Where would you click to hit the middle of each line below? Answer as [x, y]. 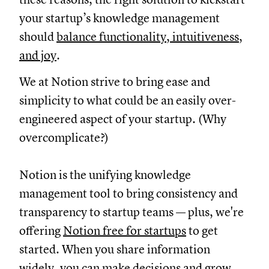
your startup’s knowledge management [139, 19]
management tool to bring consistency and [148, 194]
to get [221, 231]
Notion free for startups [144, 231]
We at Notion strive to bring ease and [134, 82]
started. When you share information [134, 250]
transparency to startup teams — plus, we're [151, 213]
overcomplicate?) [83, 138]
